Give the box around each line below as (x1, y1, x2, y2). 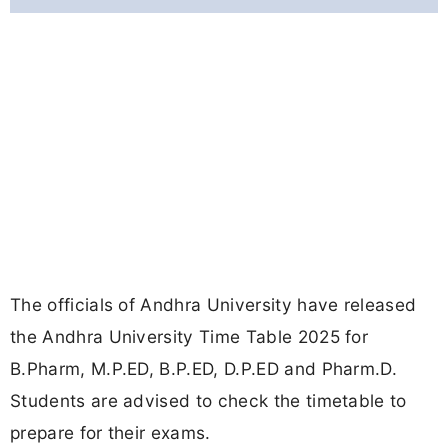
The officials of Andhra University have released (10, 294, 417, 316)
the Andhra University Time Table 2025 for (10, 326, 369, 348)
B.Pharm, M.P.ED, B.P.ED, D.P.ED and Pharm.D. (10, 358, 398, 380)
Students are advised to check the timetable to (10, 390, 407, 412)
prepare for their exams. (10, 422, 211, 444)
